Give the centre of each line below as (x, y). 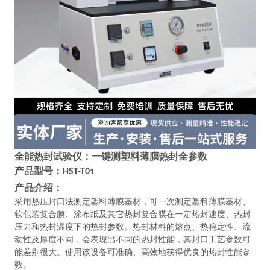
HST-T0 (76, 172)
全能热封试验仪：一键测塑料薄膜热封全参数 (111, 157)
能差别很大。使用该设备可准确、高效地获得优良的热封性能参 (132, 253)
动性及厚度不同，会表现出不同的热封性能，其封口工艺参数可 (132, 240)
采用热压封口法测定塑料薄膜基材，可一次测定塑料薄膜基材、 (132, 202)
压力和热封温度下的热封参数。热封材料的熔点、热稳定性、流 (132, 227)
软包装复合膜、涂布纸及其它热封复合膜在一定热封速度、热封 (132, 215)
